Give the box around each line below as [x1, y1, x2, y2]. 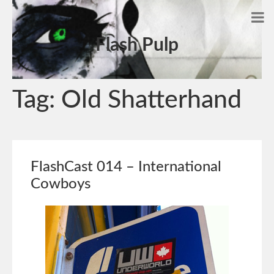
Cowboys [31, 177, 91, 191]
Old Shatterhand [61, 87, 242, 113]
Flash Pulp [95, 36, 179, 54]
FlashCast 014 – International [31, 160, 221, 174]
